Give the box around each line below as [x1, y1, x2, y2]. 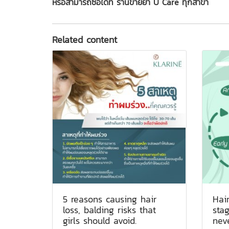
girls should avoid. [63, 213, 136, 227]
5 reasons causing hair [63, 192, 156, 206]
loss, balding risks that [63, 202, 156, 217]
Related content [52, 32, 117, 47]
